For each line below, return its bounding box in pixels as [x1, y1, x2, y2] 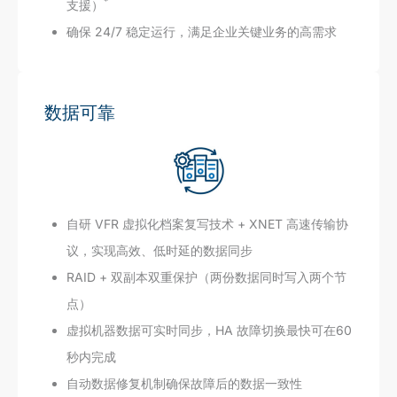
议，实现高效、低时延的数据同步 [66, 242, 253, 258]
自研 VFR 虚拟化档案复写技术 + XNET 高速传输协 [66, 215, 348, 231]
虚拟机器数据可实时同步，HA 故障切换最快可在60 [66, 322, 352, 338]
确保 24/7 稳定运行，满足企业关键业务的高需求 [66, 23, 337, 39]
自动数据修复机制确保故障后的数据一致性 [66, 375, 302, 391]
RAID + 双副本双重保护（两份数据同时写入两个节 [66, 269, 346, 284]
